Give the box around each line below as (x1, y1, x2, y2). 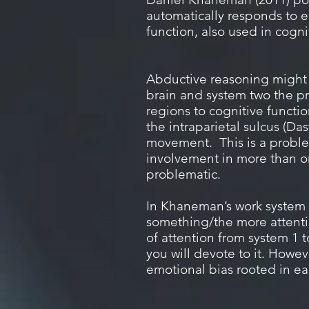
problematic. (146, 166, 221, 182)
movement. (146, 134, 212, 150)
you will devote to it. (146, 246, 268, 261)
